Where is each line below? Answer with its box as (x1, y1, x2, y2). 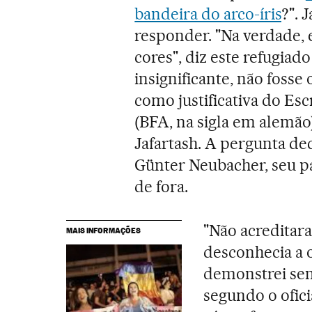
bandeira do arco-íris (134, 3, 281, 24)
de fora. (134, 176, 189, 196)
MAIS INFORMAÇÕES (65, 225, 141, 235)
